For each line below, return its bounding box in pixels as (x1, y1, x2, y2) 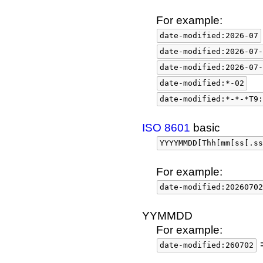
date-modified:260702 (160, 241, 254, 249)
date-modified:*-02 (160, 79, 244, 87)
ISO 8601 (142, 122, 190, 134)
